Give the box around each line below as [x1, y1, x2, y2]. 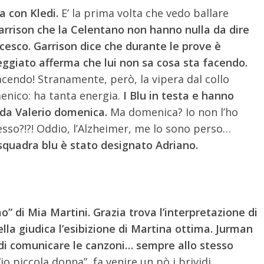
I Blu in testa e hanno [120, 88, 234, 103]
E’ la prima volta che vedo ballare [61, 5, 229, 20]
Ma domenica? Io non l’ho [107, 104, 238, 119]
